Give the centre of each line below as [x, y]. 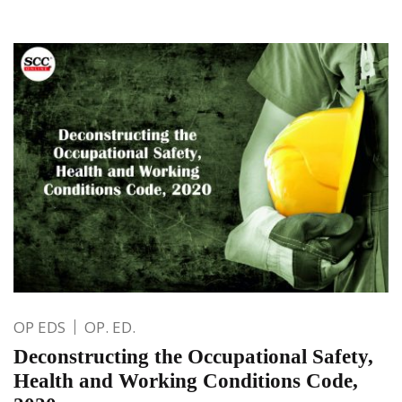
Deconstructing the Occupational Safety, [193, 357]
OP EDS [39, 328]
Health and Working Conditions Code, [186, 381]
